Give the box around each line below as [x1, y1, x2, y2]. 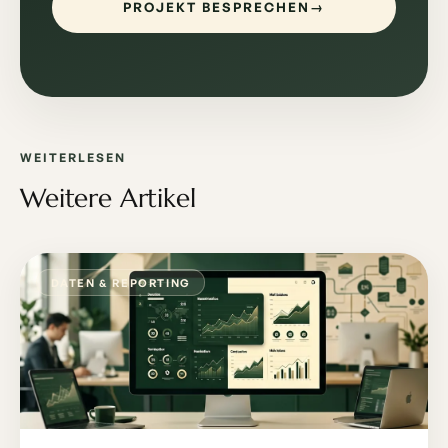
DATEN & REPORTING [50, 275, 191, 290]
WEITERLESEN [20, 149, 126, 165]
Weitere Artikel [20, 180, 196, 214]
